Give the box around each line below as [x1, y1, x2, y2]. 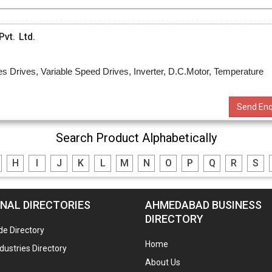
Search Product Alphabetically [55, 130, 217, 145]
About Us [145, 257, 180, 267]
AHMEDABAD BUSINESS [145, 198, 262, 211]
